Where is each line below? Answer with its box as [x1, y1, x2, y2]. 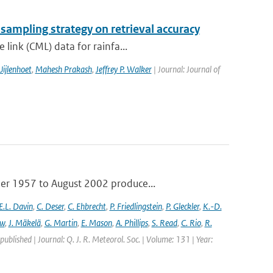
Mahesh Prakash [35, 63, 92, 75]
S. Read [151, 217, 177, 229]
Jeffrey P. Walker [95, 63, 152, 75]
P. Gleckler [165, 200, 199, 212]
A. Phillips [115, 217, 148, 229]
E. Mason [80, 217, 112, 229]
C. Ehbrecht [67, 200, 106, 212]
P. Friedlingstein [109, 200, 162, 212]
